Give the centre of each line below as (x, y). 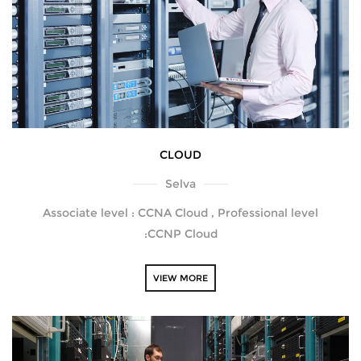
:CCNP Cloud (180, 234)
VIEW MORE (180, 278)
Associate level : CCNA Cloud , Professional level (180, 213)
